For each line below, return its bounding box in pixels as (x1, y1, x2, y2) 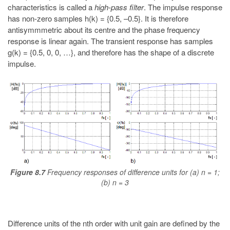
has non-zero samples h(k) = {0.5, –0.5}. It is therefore (8, 13, 188, 24)
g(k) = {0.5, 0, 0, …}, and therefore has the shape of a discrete (8, 47, 214, 58)
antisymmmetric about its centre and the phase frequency (8, 24, 200, 35)
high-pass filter (94, 2, 144, 13)
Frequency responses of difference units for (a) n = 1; (47, 167, 220, 178)
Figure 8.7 (10, 167, 45, 178)
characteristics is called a (8, 2, 94, 13)
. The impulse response (144, 2, 222, 13)
